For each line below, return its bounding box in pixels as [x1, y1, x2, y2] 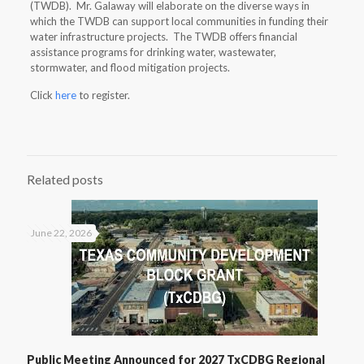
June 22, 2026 [31, 226, 92, 239]
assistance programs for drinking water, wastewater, [29, 45, 276, 58]
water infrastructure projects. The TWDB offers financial [29, 29, 297, 43]
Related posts [27, 171, 103, 187]
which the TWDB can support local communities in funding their [29, 14, 328, 28]
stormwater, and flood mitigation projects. [29, 60, 230, 74]
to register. [76, 88, 130, 102]
